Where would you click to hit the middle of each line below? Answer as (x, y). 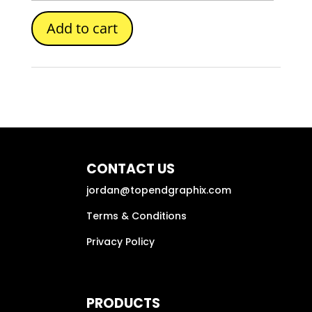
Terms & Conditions (136, 216)
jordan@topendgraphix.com (159, 190)
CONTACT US (131, 169)
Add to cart (82, 28)
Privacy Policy (120, 241)
